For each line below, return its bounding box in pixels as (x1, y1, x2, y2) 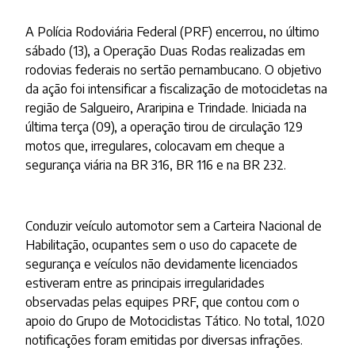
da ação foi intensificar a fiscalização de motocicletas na (25, 81, 328, 97)
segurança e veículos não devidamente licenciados (25, 256, 299, 273)
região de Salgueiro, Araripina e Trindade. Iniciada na (25, 100, 307, 116)
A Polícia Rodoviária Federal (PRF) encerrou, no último (25, 24, 320, 40)
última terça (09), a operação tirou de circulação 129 (25, 119, 303, 136)
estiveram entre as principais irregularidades (25, 275, 265, 292)
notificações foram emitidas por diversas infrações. (25, 332, 303, 349)
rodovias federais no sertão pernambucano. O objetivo (25, 62, 323, 78)
